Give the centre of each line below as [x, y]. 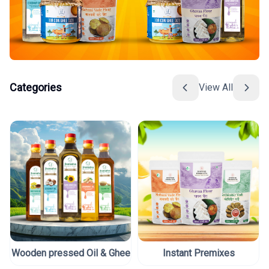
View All [216, 87]
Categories [36, 87]
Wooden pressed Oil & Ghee [71, 253]
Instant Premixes [198, 253]
